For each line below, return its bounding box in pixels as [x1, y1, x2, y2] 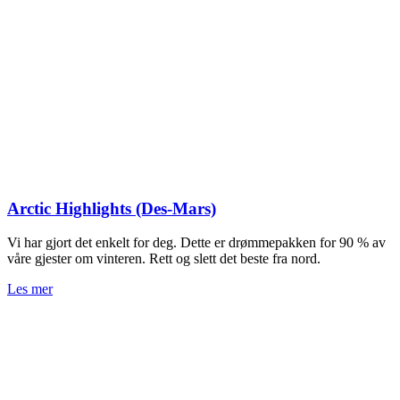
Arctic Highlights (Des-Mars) [7, 198, 216, 218]
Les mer [7, 281, 53, 297]
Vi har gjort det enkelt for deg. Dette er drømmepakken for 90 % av [7, 235, 386, 251]
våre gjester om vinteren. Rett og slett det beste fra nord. [7, 251, 321, 267]
